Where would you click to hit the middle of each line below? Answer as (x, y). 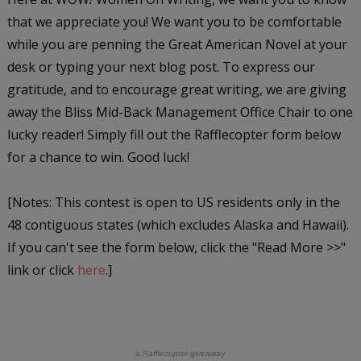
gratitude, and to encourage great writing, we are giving (176, 89)
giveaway (207, 353)
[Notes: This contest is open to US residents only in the (173, 202)
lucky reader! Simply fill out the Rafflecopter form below (174, 134)
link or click (42, 270)
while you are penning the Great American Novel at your (177, 44)
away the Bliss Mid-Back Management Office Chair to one (180, 112)
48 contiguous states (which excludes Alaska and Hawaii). (178, 224)
